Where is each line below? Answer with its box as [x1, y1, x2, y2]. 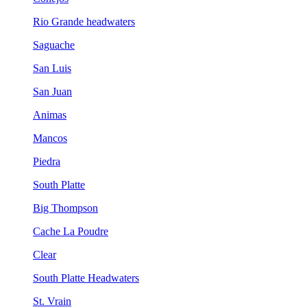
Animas [33, 109, 66, 121]
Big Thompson [33, 202, 98, 214]
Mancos [33, 132, 67, 144]
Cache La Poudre [33, 225, 108, 237]
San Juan [33, 86, 72, 97]
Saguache [33, 39, 75, 51]
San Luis [33, 62, 71, 74]
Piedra [33, 156, 60, 167]
